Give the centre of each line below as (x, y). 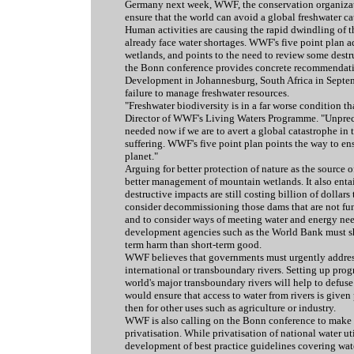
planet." (141, 156)
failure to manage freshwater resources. (207, 93)
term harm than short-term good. (193, 245)
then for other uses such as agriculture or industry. (230, 308)
